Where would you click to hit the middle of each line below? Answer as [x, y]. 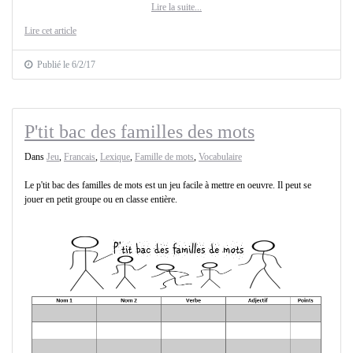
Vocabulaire [220, 156]
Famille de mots [164, 156]
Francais [80, 156]
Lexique [115, 156]
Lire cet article [50, 30]
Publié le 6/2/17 [64, 64]
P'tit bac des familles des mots [139, 131]
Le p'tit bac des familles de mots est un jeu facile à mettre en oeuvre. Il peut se [168, 185]
